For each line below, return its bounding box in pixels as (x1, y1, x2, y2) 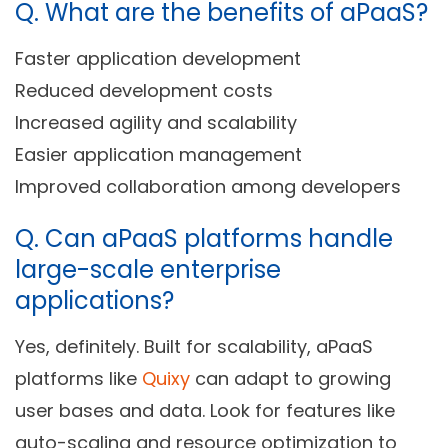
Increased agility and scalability (15, 110, 297, 136)
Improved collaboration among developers (15, 174, 401, 200)
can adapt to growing (190, 366, 391, 392)
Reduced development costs (15, 78, 273, 104)
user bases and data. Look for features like (15, 398, 395, 424)
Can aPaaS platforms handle (45, 222, 393, 256)
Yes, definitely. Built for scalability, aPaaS (15, 334, 373, 360)
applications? (15, 284, 174, 318)
